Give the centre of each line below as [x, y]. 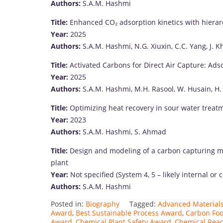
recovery [141, 108]
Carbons [117, 65]
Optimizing [89, 108]
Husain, [201, 89]
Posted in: [68, 204]
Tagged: [144, 204]
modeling [126, 150]
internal [196, 174]
